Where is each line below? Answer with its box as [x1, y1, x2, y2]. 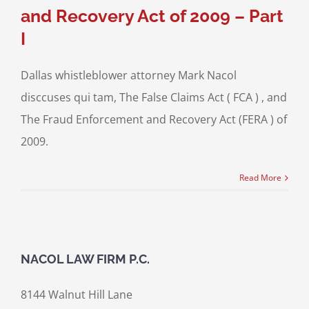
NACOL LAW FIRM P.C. [20, 252, 150, 267]
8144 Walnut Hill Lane [20, 287, 132, 303]
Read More [239, 172, 282, 184]
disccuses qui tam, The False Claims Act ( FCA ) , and [20, 90, 287, 106]
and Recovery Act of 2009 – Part [20, 6, 283, 27]
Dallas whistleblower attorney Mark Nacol [20, 68, 237, 83]
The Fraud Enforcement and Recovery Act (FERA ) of [20, 112, 287, 128]
